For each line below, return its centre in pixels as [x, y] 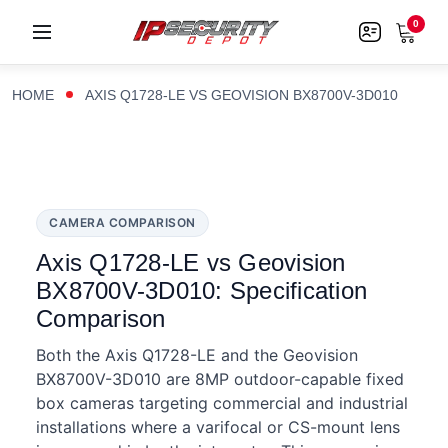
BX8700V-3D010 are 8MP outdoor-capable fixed [220, 379]
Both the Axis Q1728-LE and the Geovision [197, 355]
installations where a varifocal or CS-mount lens [218, 427]
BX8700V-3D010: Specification [201, 290]
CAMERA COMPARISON [122, 222]
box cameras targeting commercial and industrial [222, 403]
